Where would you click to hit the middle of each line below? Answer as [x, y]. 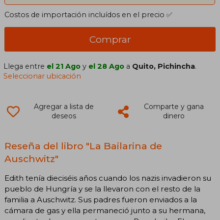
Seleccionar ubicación [42, 76]
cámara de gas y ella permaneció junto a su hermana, [105, 210]
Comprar [110, 40]
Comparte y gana [174, 107]
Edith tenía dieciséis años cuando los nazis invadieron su [108, 178]
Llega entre [25, 67]
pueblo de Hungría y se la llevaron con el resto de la [102, 189]
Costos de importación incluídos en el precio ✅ [88, 15]
